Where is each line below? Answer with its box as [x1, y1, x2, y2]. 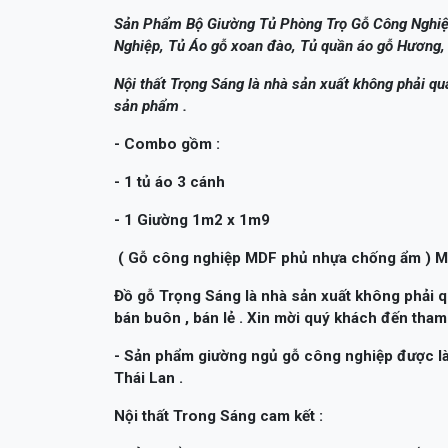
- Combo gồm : [114, 134, 220, 153]
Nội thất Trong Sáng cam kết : [114, 406, 323, 425]
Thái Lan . [114, 368, 183, 387]
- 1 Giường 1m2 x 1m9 [114, 210, 274, 229]
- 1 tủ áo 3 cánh [114, 172, 229, 191]
